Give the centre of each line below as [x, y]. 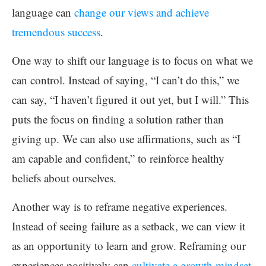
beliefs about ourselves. [64, 178]
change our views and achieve [142, 12]
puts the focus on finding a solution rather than [118, 119]
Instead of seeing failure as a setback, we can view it [129, 226]
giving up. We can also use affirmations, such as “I [126, 139]
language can [43, 12]
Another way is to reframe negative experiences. [120, 206]
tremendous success [56, 32]
